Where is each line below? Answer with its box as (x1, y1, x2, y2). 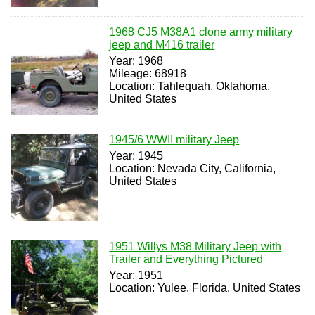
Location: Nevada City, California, (109, 162, 276, 174)
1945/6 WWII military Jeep (109, 133, 240, 146)
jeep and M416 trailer (109, 39, 215, 51)
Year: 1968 (109, 55, 164, 67)
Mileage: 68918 (109, 67, 187, 80)
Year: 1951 (109, 269, 164, 282)
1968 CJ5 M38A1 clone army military (109, 26, 293, 39)
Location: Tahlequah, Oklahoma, (109, 80, 271, 93)
